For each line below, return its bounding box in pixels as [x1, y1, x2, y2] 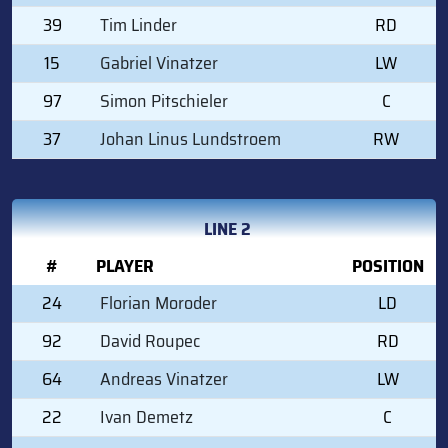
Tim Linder [100, 10, 177, 39]
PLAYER [96, 251, 154, 280]
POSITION [351, 251, 424, 280]
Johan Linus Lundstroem [100, 124, 281, 153]
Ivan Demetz [100, 402, 193, 431]
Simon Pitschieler [100, 86, 228, 115]
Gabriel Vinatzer [100, 48, 218, 77]
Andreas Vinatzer [100, 364, 228, 393]
